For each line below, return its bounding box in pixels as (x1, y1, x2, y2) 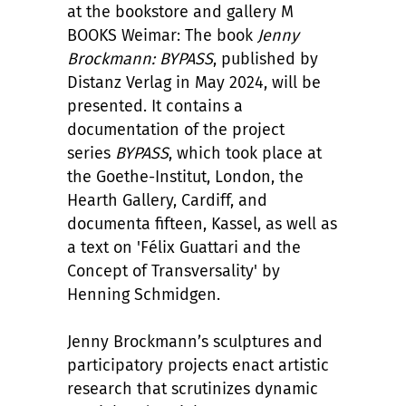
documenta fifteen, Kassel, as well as (67, 213, 337, 234)
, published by (213, 48, 318, 69)
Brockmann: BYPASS (67, 48, 213, 69)
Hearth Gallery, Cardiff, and (67, 189, 267, 210)
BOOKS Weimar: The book (67, 24, 257, 45)
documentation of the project (67, 119, 285, 140)
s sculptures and (201, 331, 323, 352)
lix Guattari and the (158, 237, 301, 257)
